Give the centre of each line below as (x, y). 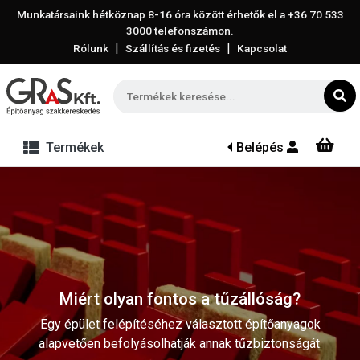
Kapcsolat (262, 48)
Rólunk (91, 48)
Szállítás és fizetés (173, 48)
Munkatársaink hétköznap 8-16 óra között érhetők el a (152, 14)
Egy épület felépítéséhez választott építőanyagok (180, 324)
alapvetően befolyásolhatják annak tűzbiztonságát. (180, 343)
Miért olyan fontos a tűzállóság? (180, 299)
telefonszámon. (193, 31)
